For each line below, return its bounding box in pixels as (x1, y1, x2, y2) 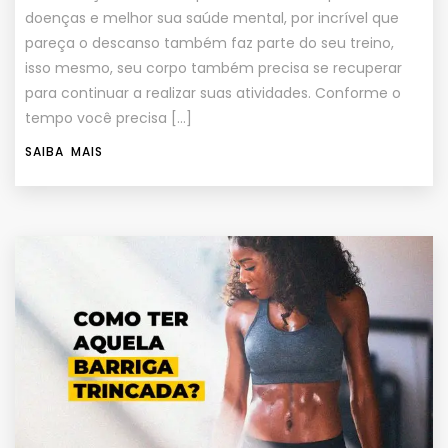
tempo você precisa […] (25, 108, 192, 129)
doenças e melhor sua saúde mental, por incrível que (25, 8, 399, 29)
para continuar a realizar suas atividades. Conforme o (25, 83, 401, 104)
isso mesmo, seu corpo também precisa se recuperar (25, 58, 402, 79)
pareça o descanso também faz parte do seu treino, (25, 33, 394, 54)
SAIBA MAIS (25, 143, 103, 161)
